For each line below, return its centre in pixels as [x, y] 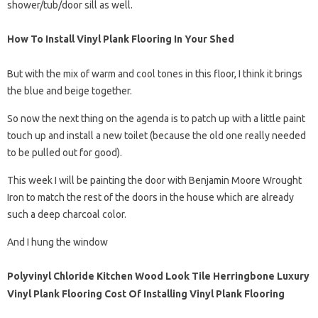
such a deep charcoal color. [67, 214]
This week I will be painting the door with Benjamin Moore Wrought [154, 180]
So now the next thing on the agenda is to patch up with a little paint [156, 119]
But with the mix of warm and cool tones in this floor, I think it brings [155, 74]
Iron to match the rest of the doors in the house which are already [150, 197]
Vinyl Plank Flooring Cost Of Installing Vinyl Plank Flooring [146, 294]
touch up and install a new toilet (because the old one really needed [157, 136]
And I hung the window [57, 242]
